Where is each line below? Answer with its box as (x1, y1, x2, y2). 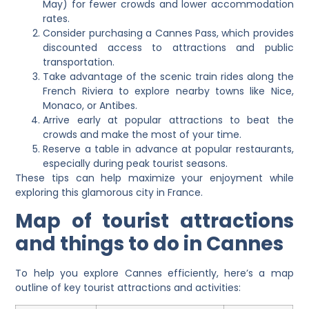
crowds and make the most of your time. (43, 127, 242, 141)
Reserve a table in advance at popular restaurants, (43, 141, 294, 156)
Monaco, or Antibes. (43, 98, 138, 112)
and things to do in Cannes (15, 230, 284, 258)
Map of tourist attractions (15, 208, 294, 235)
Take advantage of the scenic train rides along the (43, 69, 294, 83)
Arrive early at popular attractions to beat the (43, 112, 294, 127)
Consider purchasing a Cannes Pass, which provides (43, 26, 294, 40)
